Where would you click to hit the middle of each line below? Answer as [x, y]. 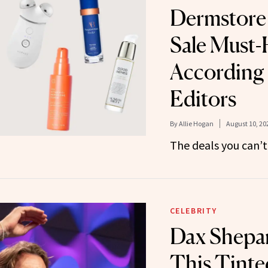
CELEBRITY [193, 210]
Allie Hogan [196, 123]
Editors [203, 98]
